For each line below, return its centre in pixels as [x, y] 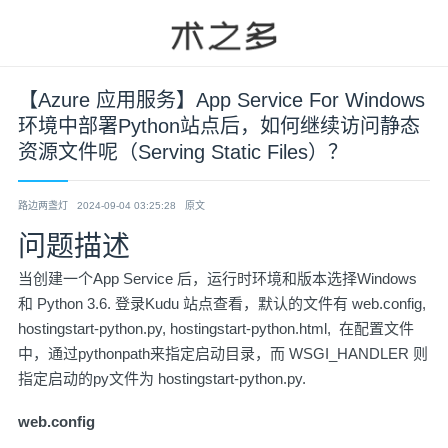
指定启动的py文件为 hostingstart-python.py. [162, 378]
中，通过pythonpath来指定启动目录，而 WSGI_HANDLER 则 [223, 353]
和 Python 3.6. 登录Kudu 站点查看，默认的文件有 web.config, [222, 303]
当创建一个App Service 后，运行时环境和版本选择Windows [217, 278]
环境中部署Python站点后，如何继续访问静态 [219, 126]
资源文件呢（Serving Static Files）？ [183, 152]
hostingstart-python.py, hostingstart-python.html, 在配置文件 [216, 328]
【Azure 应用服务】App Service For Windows [221, 100]
